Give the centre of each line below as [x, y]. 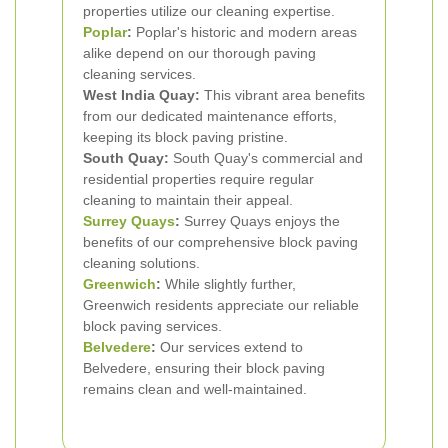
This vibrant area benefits [282, 95]
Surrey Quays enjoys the [260, 221]
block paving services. [152, 326]
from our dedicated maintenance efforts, [210, 116]
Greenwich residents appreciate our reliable [221, 305]
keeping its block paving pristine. [185, 137]
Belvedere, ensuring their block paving [204, 368]
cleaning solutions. [141, 263]
